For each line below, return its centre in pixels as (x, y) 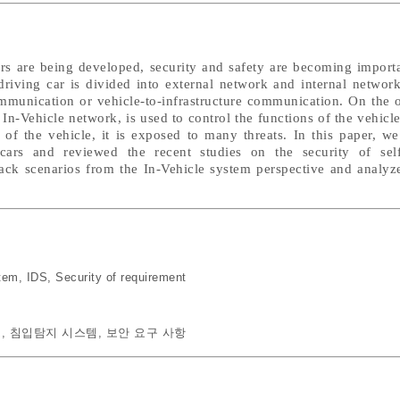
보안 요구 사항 (146, 333)
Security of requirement (121, 277)
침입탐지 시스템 (54, 333)
